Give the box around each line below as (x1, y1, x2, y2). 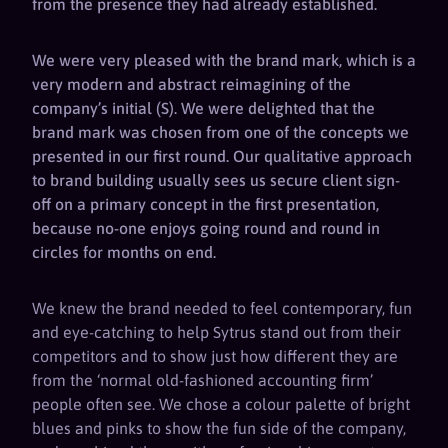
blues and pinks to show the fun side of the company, (32, 419, 406, 438)
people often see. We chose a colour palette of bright (32, 395, 410, 414)
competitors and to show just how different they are (32, 347, 398, 366)
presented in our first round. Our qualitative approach (32, 147, 412, 166)
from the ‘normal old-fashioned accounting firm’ (32, 371, 373, 390)
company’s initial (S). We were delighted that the (32, 99, 375, 118)
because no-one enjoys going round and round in (32, 219, 380, 238)
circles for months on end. (32, 243, 216, 262)
